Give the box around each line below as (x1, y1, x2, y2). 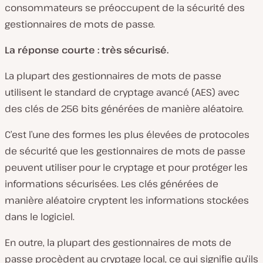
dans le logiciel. (5, 210, 75, 223)
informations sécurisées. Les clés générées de (5, 177, 218, 190)
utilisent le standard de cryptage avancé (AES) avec (5, 85, 240, 99)
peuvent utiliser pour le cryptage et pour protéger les (5, 160, 248, 174)
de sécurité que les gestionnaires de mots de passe (5, 144, 245, 157)
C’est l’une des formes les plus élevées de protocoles (5, 127, 249, 141)
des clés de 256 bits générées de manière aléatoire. (5, 102, 244, 115)
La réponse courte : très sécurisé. (5, 43, 168, 56)
